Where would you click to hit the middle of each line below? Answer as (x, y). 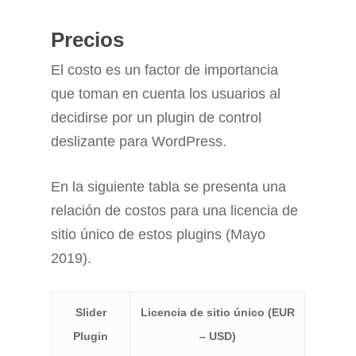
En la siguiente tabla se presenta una (168, 187)
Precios (87, 40)
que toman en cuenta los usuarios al (166, 94)
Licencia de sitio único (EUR (217, 313)
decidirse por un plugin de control (156, 118)
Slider (91, 313)
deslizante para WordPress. (139, 142)
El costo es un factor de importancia (164, 70)
